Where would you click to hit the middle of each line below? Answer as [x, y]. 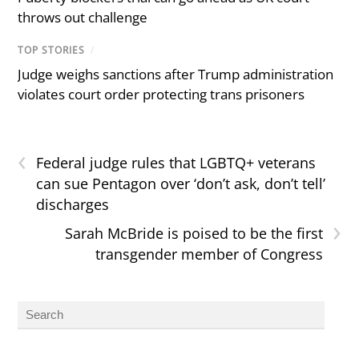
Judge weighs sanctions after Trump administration [176, 75]
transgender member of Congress [209, 254]
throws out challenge [83, 18]
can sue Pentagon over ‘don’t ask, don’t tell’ [181, 184]
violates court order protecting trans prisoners [161, 95]
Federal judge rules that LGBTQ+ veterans [176, 163]
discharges [73, 205]
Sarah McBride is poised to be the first [194, 234]
